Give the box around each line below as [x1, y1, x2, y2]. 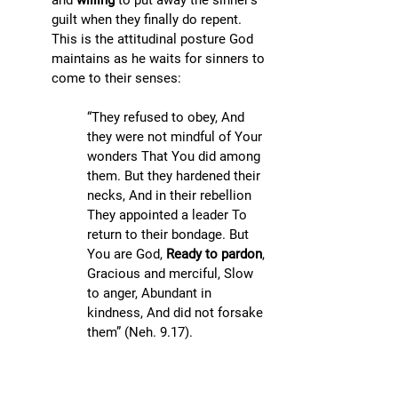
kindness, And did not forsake [87, 305, 267, 321]
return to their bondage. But [87, 227, 252, 243]
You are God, [87, 246, 166, 262]
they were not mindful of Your [87, 129, 266, 145]
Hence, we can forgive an [52, 363, 203, 379]
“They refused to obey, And [87, 109, 248, 125]
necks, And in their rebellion [87, 187, 255, 203]
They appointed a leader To [87, 207, 251, 223]
